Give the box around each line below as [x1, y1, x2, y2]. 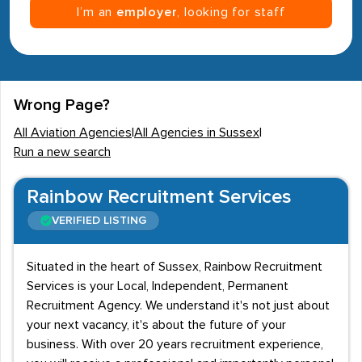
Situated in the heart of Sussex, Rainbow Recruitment [27, 260, 322, 273]
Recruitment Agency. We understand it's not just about [27, 299, 330, 312]
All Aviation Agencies [14, 126, 132, 139]
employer [116, 6, 178, 19]
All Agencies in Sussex [134, 126, 259, 139]
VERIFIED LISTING [52, 215, 146, 226]
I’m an [77, 6, 116, 19]
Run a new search [14, 145, 111, 158]
